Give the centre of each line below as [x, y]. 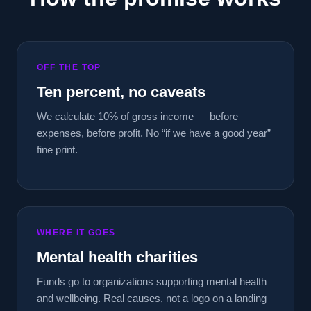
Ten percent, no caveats [121, 92]
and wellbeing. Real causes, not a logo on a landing [152, 298]
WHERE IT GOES [76, 233]
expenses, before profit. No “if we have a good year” [154, 133]
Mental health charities [117, 257]
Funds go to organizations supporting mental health [152, 281]
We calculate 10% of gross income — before [137, 116]
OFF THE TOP [69, 67]
